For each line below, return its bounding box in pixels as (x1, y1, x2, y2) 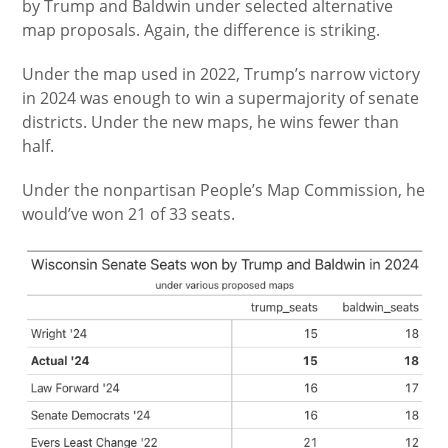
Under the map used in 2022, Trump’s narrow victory (22, 62, 421, 85)
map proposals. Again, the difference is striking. (22, 18, 381, 41)
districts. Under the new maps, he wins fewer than (22, 110, 400, 133)
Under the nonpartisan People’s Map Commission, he (22, 178, 426, 201)
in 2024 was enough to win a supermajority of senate (22, 86, 420, 109)
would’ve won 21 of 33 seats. (22, 202, 236, 225)
